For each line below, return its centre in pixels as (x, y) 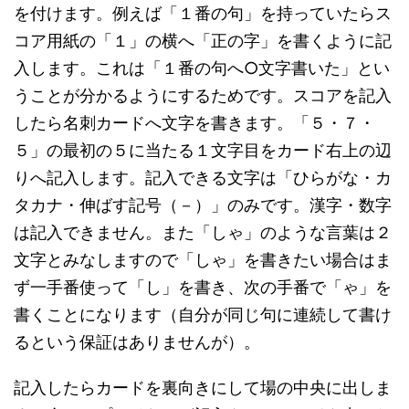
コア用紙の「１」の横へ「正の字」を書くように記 (203, 41)
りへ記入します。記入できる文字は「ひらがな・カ (203, 178)
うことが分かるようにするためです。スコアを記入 (203, 95)
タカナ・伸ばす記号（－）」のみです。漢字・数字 (203, 205)
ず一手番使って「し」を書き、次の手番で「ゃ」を (203, 287)
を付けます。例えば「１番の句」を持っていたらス (203, 13)
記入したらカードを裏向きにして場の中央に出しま (203, 388)
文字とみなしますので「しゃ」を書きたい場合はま (203, 260)
